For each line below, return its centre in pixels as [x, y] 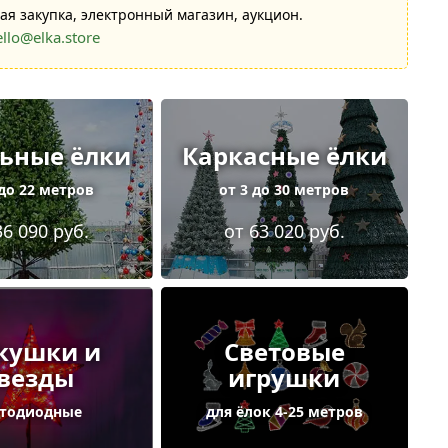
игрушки [284, 377]
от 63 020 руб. [284, 230]
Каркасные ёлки [284, 155]
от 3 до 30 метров [284, 189]
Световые [284, 351]
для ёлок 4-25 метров [284, 411]
